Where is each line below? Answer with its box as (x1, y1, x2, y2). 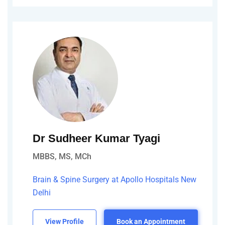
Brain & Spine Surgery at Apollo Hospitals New (33, 174, 196, 184)
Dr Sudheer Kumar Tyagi (33, 132, 160, 145)
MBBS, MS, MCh (33, 151, 91, 161)
